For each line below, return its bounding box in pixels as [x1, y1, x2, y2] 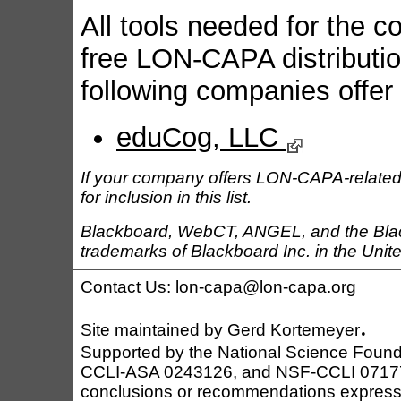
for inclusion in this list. [81, 188, 252, 208]
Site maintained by [81, 320, 227, 339]
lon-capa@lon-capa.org [175, 277, 356, 296]
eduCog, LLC [116, 122, 286, 154]
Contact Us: [81, 277, 175, 296]
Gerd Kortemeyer [227, 320, 360, 339]
